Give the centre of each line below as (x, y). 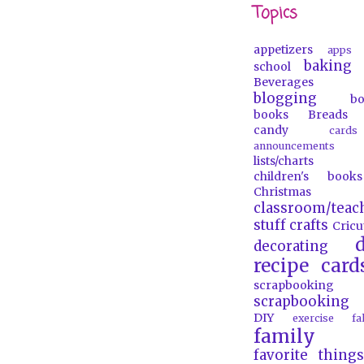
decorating (291, 246)
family (284, 336)
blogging (285, 98)
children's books (308, 176)
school (272, 67)
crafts (309, 225)
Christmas (282, 192)
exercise (313, 318)
